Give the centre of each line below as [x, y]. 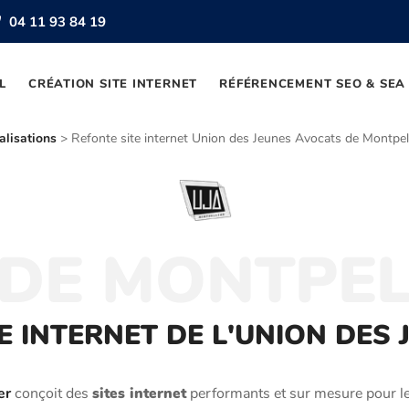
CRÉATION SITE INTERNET [113, 84]
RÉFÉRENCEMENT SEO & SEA [313, 84]
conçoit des [52, 394]
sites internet [139, 394]
